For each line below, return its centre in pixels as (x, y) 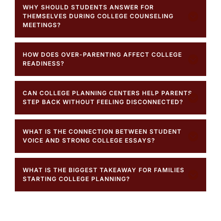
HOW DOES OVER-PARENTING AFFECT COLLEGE (102, 55)
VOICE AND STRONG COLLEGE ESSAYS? (89, 141)
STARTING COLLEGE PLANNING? (76, 179)
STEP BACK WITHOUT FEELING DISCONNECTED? (103, 102)
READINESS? (44, 64)
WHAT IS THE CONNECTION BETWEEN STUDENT (102, 132)
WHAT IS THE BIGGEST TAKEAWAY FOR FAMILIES (104, 170)
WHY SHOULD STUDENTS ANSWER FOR (88, 7)
